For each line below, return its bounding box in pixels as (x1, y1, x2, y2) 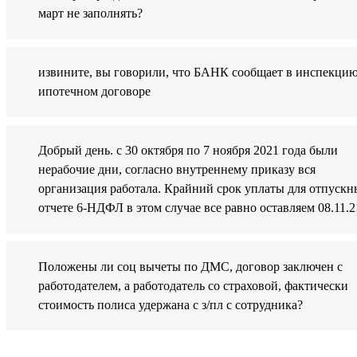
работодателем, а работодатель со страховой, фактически (38, 279, 348, 293)
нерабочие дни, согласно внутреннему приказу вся (38, 163, 316, 177)
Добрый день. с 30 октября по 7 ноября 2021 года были (38, 143, 338, 158)
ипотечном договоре (38, 84, 151, 99)
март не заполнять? (38, 6, 143, 21)
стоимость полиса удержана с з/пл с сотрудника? (38, 298, 303, 312)
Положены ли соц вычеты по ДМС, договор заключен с (38, 260, 343, 274)
